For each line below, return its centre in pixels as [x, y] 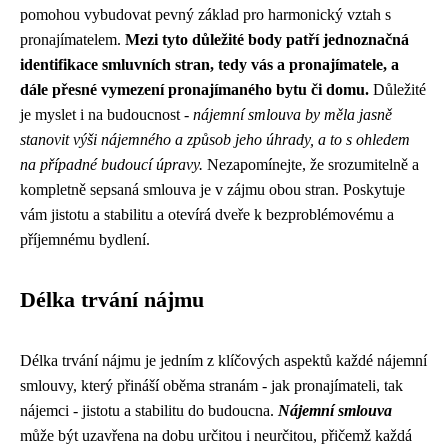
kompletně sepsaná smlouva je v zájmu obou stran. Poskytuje [212, 189]
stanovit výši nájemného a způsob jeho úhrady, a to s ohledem [215, 139]
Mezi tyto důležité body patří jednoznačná [267, 39]
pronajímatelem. [72, 39]
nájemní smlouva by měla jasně [292, 114]
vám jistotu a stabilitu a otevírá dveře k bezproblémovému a [207, 214]
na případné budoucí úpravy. [111, 164]
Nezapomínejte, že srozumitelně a [311, 164]
